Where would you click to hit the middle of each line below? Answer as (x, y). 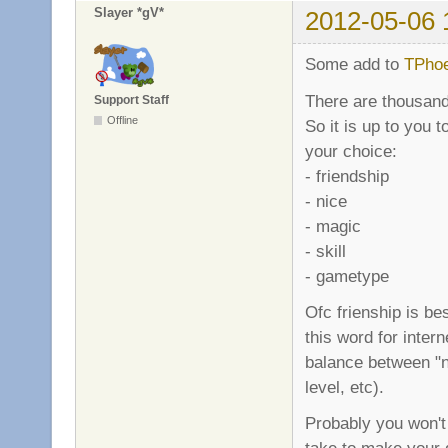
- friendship (347, 175)
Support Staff (131, 99)
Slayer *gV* (129, 13)
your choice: (351, 150)
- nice (326, 200)
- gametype (347, 275)
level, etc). (344, 386)
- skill (325, 250)
